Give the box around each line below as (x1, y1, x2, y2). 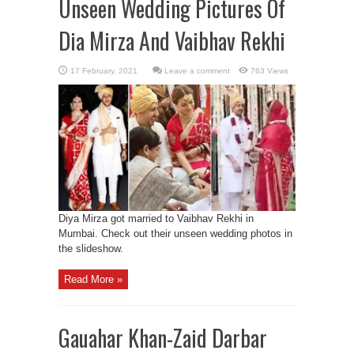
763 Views (250, 66, 288, 75)
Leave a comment (164, 66, 230, 75)
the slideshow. (58, 243, 123, 254)
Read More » (64, 273, 122, 285)
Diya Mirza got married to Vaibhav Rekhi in (58, 213, 254, 224)
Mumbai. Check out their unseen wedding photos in (58, 228, 292, 239)
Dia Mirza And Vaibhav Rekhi (58, 24, 285, 57)
